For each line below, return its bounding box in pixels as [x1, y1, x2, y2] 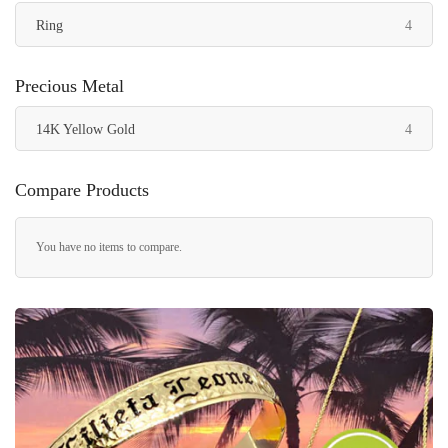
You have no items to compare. [36, 240, 182, 254]
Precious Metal [15, 76, 124, 96]
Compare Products [15, 180, 149, 200]
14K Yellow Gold [36, 122, 135, 137]
